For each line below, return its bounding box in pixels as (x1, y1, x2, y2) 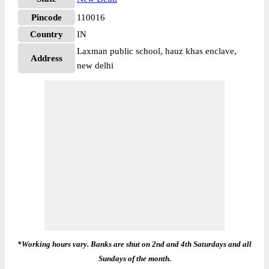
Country (30, 29, 63, 39)
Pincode (31, 13, 62, 22)
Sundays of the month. (98, 254, 171, 263)
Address (31, 53, 62, 63)
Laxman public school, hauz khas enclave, (77, 46, 237, 56)
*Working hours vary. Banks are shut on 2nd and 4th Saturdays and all (17, 240, 252, 249)
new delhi (77, 61, 113, 70)
